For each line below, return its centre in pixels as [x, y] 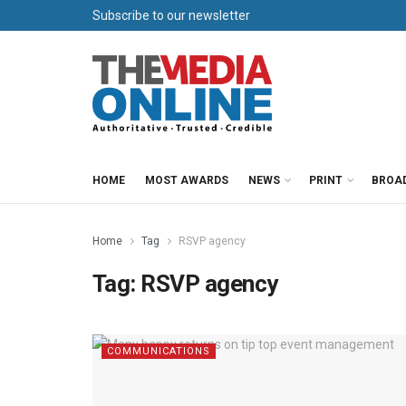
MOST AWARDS [187, 180]
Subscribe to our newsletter [171, 15]
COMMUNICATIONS [159, 351]
